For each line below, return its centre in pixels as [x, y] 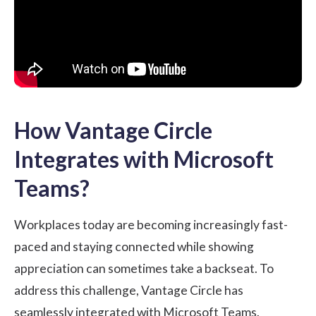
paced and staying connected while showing [134, 247]
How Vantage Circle [113, 130]
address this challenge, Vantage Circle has [129, 291]
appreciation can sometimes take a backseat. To [144, 269]
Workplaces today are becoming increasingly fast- [151, 225]
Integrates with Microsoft [144, 159]
